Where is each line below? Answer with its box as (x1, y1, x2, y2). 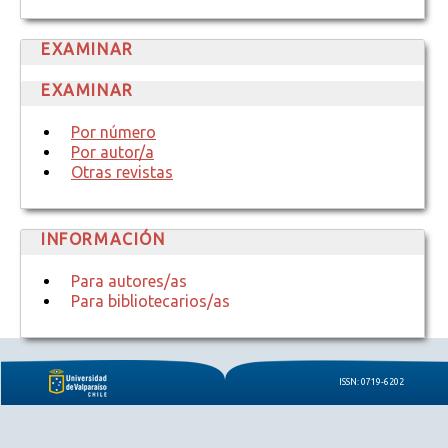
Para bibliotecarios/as (71, 292, 230, 311)
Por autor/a (71, 143, 154, 162)
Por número (71, 123, 156, 142)
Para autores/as (71, 272, 187, 291)
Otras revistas (71, 163, 173, 182)
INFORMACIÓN (41, 230, 166, 249)
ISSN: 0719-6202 (338, 377, 404, 388)
